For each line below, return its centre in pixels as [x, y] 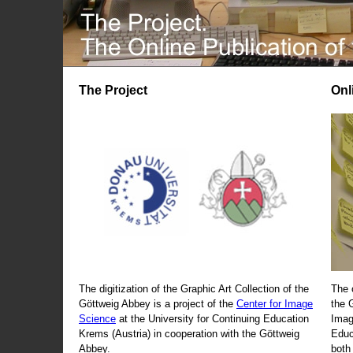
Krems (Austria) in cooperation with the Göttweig [189, 333]
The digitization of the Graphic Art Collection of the [194, 288]
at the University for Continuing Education [212, 318]
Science [97, 318]
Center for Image [275, 303]
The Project [113, 90]
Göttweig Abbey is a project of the [158, 303]
